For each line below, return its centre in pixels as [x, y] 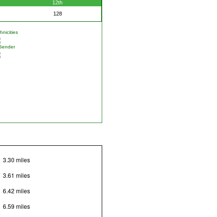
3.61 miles [16, 175]
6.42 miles [16, 191]
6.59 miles [16, 206]
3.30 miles [16, 160]
